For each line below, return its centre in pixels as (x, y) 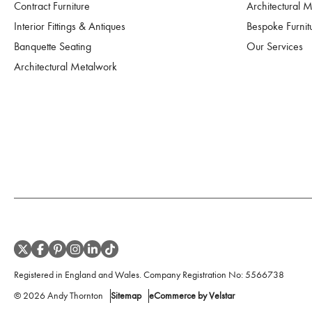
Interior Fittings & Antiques (70, 26)
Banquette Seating (53, 47)
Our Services (274, 47)
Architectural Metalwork (65, 67)
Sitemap (126, 296)
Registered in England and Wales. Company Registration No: (128, 275)
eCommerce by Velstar (192, 296)
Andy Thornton (75, 296)
